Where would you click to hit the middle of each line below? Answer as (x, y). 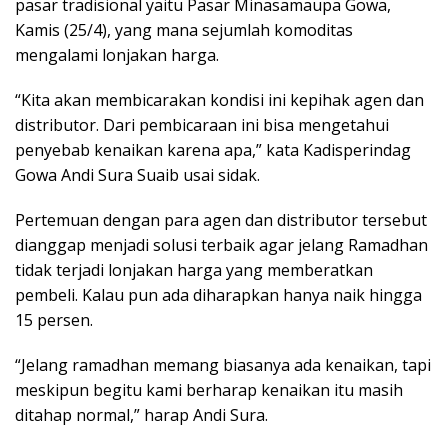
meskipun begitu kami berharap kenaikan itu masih (209, 390)
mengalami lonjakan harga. (117, 55)
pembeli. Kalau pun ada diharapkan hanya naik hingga (218, 295)
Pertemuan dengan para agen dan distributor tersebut (221, 220)
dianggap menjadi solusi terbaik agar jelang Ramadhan (221, 245)
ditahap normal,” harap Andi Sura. (141, 415)
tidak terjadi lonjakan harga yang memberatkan (194, 270)
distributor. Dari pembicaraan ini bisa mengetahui (202, 125)
